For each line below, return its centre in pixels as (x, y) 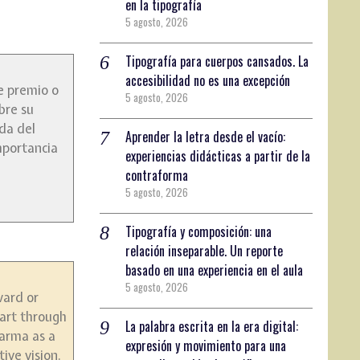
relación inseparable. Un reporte (205, 250)
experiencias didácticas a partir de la (218, 155)
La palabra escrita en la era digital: (212, 326)
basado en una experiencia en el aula (215, 270)
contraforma (157, 175)
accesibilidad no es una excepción (208, 80)
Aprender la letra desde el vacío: (206, 136)
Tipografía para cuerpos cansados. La (217, 61)
